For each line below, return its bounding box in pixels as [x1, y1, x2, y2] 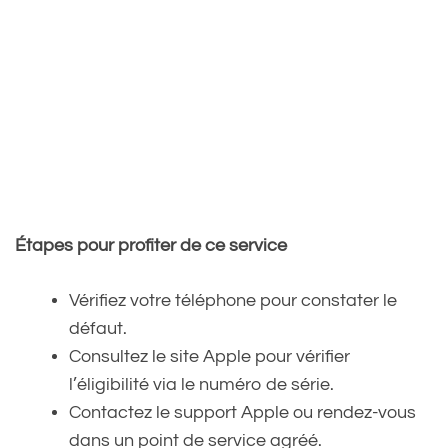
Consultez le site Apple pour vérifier [69, 347, 350, 367]
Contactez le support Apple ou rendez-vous [69, 403, 416, 423]
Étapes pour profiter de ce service [15, 236, 287, 256]
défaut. [69, 319, 127, 339]
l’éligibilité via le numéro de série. [69, 375, 334, 395]
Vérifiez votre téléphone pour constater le [69, 291, 397, 311]
